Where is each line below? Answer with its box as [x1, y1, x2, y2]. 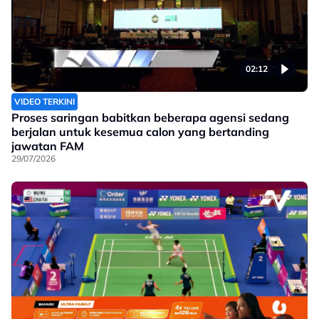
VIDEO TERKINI [14, 95, 75, 107]
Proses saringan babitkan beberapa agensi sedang [11, 110, 289, 125]
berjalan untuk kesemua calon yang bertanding [11, 124, 269, 139]
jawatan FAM [11, 138, 84, 153]
